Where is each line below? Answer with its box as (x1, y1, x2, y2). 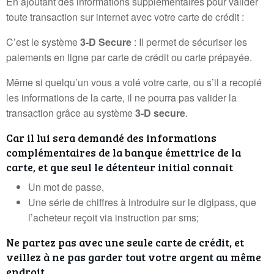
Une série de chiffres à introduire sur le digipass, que (28, 195, 256, 209)
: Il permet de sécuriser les (131, 35, 247, 49)
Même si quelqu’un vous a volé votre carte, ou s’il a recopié (6, 75, 262, 89)
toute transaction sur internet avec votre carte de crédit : (6, 10, 244, 24)
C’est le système (6, 35, 80, 49)
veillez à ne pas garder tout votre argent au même (6, 250, 261, 264)
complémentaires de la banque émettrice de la (6, 145, 241, 160)
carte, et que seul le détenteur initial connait (6, 160, 233, 174)
